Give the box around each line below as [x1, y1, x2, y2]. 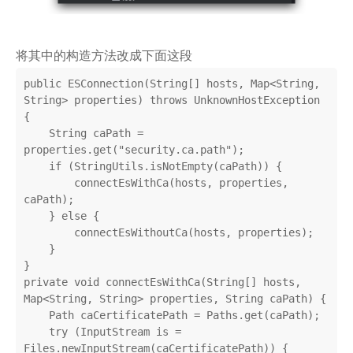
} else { [24, 209, 49, 222]
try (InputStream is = [24, 325, 49, 338]
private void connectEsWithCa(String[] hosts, [24, 275, 301, 288]
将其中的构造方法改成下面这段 [16, 46, 192, 63]
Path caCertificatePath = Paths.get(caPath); [24, 308, 49, 321]
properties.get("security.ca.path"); [24, 143, 244, 156]
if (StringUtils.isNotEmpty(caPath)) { [24, 159, 49, 173]
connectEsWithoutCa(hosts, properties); [24, 225, 74, 239]
